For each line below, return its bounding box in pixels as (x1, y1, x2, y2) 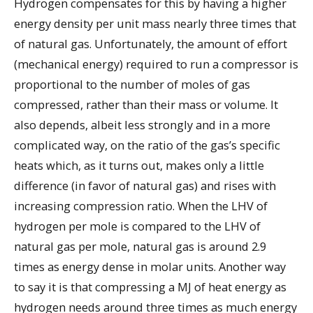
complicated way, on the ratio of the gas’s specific (14, 136, 280, 153)
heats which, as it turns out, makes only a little (14, 156, 264, 173)
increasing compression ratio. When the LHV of (14, 197, 268, 214)
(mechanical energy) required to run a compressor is (14, 55, 298, 72)
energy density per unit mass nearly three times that (14, 15, 296, 31)
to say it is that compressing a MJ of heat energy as (14, 278, 286, 295)
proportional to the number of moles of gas (14, 75, 250, 92)
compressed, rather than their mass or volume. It (14, 96, 278, 112)
